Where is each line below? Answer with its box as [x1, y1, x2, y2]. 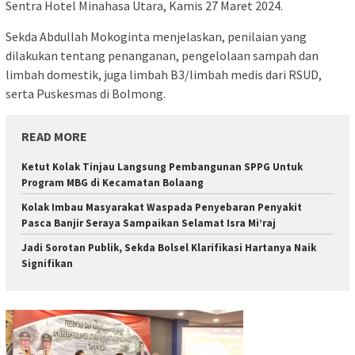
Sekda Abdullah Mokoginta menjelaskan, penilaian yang [6, 28, 307, 44]
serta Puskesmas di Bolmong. [6, 85, 166, 101]
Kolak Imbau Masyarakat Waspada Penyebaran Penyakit [21, 200, 302, 214]
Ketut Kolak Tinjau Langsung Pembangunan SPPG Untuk [21, 159, 303, 174]
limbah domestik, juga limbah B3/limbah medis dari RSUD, [6, 66, 322, 82]
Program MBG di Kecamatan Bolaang [21, 175, 204, 189]
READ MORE [21, 128, 87, 144]
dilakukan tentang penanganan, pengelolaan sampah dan [6, 47, 319, 63]
